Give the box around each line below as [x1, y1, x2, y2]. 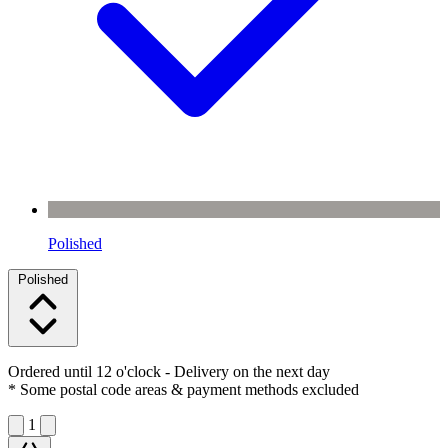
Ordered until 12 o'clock [8, 362, 161, 380]
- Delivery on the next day [161, 362, 330, 380]
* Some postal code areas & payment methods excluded [8, 380, 359, 398]
